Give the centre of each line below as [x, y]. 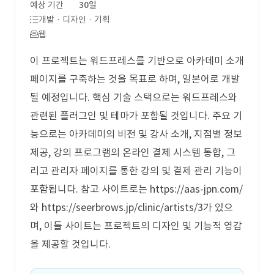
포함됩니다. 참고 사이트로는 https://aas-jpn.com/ [136, 189]
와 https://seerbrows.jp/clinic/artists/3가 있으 [131, 207]
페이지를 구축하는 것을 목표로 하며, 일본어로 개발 [135, 79]
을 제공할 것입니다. [70, 244]
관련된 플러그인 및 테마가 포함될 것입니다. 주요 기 [136, 116]
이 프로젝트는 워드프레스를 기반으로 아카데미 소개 [137, 61]
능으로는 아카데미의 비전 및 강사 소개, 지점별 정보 [136, 134]
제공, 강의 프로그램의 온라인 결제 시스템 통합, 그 [133, 152]
